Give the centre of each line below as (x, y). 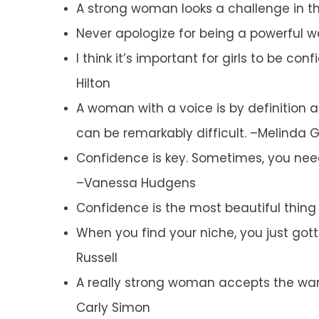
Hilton (93, 84)
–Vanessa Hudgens (136, 183)
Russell (97, 258)
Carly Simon (113, 308)
